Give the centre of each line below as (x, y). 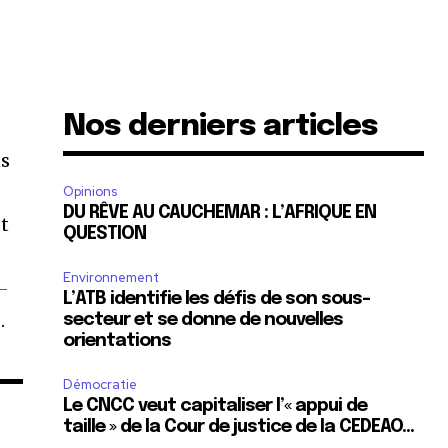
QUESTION (105, 234)
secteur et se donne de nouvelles (203, 320)
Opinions (90, 192)
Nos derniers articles (221, 127)
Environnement (111, 278)
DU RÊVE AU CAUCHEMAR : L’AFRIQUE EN (220, 213)
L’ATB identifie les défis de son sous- (217, 299)
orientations (117, 341)
